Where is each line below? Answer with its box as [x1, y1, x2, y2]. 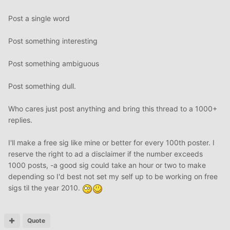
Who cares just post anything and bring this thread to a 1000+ [8, 104, 217, 113]
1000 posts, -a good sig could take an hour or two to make [8, 161, 206, 170]
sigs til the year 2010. [8, 183, 82, 193]
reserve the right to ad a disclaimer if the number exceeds [8, 149, 203, 159]
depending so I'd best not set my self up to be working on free [8, 172, 218, 181]
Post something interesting [8, 36, 98, 46]
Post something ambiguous [8, 59, 99, 68]
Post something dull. [8, 82, 76, 91]
